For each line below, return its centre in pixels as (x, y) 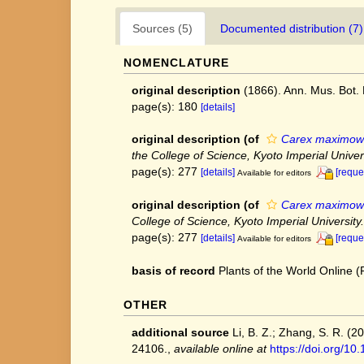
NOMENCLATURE (176, 63)
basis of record (173, 270)
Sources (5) (162, 28)
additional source (180, 332)
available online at (220, 348)
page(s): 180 (166, 106)
